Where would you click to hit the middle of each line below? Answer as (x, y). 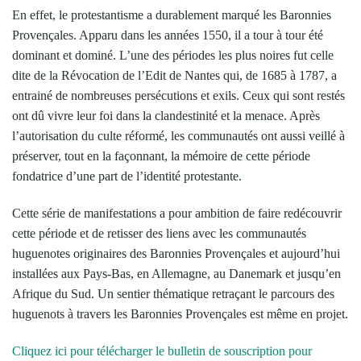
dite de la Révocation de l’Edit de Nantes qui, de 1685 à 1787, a (174, 75)
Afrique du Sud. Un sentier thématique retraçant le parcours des (173, 293)
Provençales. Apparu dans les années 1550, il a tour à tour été (168, 35)
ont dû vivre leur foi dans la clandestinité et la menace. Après (166, 115)
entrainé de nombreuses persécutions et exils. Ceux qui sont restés (178, 95)
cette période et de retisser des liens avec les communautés (159, 233)
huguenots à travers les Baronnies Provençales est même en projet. (180, 313)
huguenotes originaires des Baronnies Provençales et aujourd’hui (176, 253)
